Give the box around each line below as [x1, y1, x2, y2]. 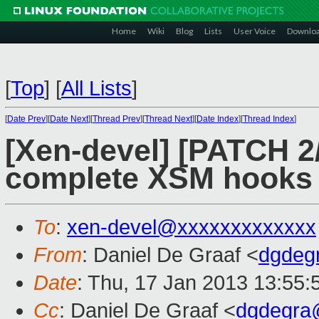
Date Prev [7, 114, 46, 124]
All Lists [61, 77, 132, 100]
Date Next [50, 114, 88, 124]
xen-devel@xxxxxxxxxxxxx [67, 216, 316, 239]
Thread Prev [93, 114, 140, 124]
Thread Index [243, 114, 294, 124]
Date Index [197, 114, 239, 124]
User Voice [234, 26, 276, 36]
